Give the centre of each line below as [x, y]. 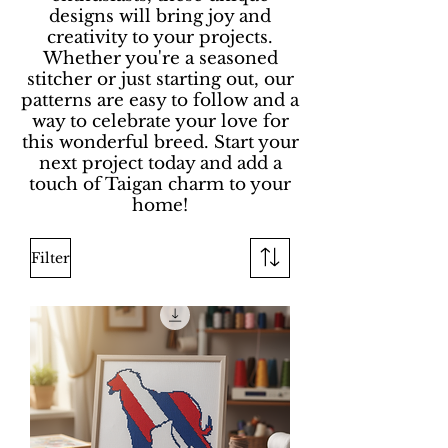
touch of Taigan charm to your [160, 184]
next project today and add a [160, 163]
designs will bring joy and [160, 16]
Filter [50, 257]
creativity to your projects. [160, 37]
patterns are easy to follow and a [160, 100]
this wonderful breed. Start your [160, 142]
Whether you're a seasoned [160, 58]
